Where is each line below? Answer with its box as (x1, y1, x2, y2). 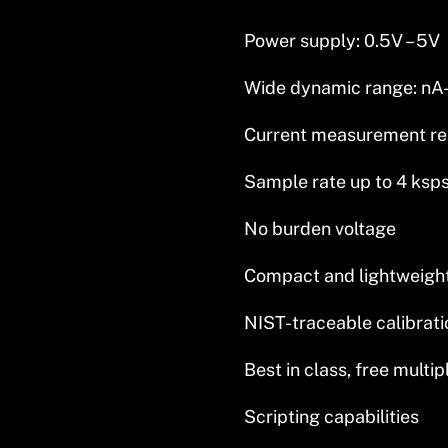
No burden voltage (244, 217, 396, 239)
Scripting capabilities (244, 405, 419, 427)
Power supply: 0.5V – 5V (244, 29, 440, 51)
